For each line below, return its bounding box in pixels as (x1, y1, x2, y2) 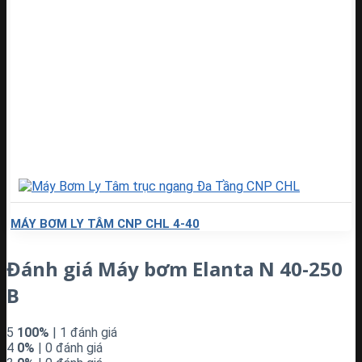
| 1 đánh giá (49, 324, 117, 340)
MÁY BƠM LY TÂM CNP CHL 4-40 (11, 216, 200, 231)
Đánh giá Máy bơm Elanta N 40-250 (6, 255, 343, 282)
